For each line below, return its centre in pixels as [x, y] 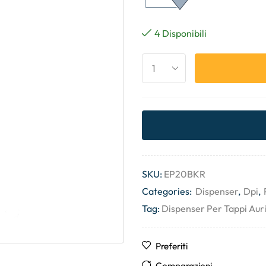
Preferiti [172, 246]
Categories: [168, 191]
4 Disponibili [180, 33]
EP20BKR [185, 174]
